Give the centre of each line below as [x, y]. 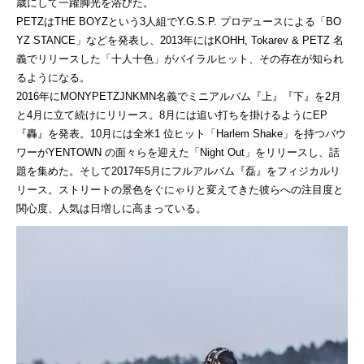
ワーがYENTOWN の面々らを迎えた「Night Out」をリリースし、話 [178, 152]
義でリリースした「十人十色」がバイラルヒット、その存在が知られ [180, 58]
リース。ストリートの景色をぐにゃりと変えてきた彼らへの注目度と [180, 189]
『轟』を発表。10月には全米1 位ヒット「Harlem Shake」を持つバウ [181, 133]
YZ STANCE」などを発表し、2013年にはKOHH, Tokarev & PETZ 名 [180, 40]
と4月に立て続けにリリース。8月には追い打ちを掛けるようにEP [172, 115]
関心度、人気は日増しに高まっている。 [111, 208]
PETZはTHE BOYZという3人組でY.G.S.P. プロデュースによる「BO [179, 21]
